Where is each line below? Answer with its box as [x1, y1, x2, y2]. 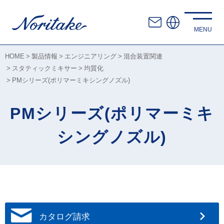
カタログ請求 [39, 212, 90, 222]
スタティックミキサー [12, 64, 77, 72]
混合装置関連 [123, 52, 162, 60]
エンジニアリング [64, 52, 116, 60]
